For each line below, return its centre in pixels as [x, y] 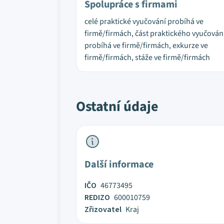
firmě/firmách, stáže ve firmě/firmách [147, 57]
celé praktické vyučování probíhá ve [144, 21]
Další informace [119, 164]
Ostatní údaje [117, 106]
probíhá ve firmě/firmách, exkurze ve [146, 45]
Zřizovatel [103, 209]
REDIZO [97, 197]
